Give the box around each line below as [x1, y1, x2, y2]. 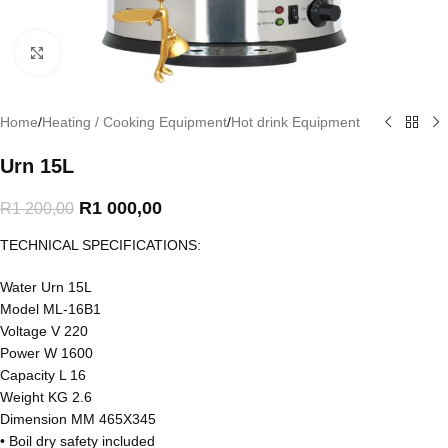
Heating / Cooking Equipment [42, 114, 227, 130]
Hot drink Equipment [231, 114, 360, 130]
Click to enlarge [59, 45, 157, 60]
